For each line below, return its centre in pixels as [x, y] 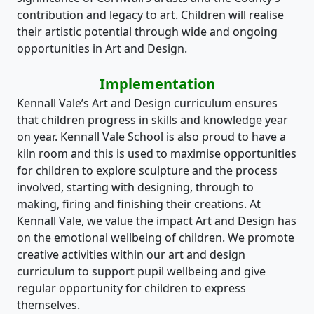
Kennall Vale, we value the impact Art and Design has [157, 221]
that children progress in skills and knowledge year [152, 120]
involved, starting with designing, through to [135, 187]
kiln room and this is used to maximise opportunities [157, 154]
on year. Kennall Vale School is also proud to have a [151, 137]
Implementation [157, 84]
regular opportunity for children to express [131, 288]
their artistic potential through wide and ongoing [147, 32]
